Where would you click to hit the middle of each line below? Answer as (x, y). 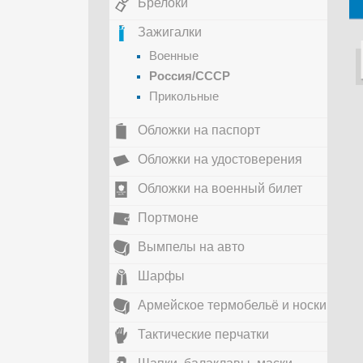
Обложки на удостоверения (220, 159)
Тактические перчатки (203, 334)
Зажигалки (170, 32)
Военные (174, 56)
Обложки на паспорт (199, 130)
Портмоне (168, 218)
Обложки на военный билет (220, 188)
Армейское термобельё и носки (232, 305)
